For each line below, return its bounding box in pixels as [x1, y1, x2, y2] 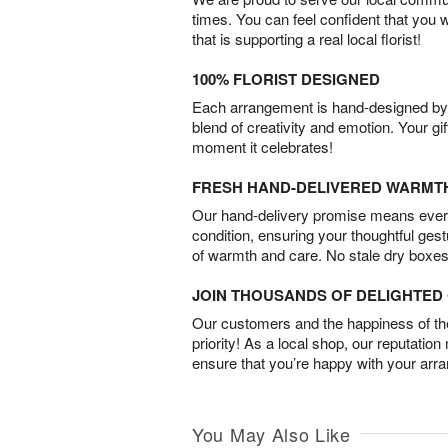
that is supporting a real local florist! [192, 27, 421, 49]
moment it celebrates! [192, 135, 333, 157]
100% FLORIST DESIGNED [192, 67, 380, 90]
